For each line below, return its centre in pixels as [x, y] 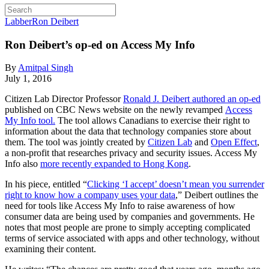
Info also [23, 164]
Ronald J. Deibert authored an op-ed [192, 99]
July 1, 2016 [28, 79]
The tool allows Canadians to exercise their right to [153, 121]
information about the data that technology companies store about [128, 131]
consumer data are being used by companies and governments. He [130, 217]
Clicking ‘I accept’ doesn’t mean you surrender [176, 184]
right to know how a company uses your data [90, 195]
